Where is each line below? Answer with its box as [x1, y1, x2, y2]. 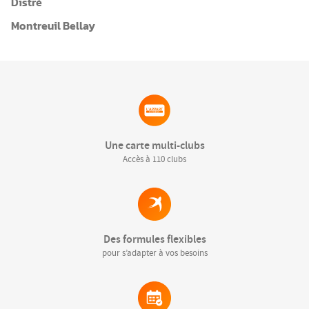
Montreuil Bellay [11, 20, 95, 32]
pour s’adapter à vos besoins [101, 246, 208, 259]
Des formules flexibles [103, 231, 206, 246]
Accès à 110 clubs [123, 152, 186, 165]
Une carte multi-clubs [104, 137, 205, 152]
